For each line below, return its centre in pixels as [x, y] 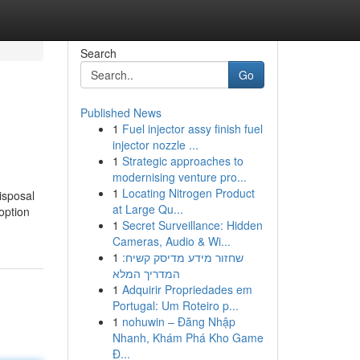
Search [98, 53]
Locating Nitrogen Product [188, 193]
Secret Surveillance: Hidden [192, 225]
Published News [121, 112]
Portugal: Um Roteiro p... [175, 305]
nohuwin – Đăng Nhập [178, 321]
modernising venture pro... [179, 177]
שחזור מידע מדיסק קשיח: [182, 257]
